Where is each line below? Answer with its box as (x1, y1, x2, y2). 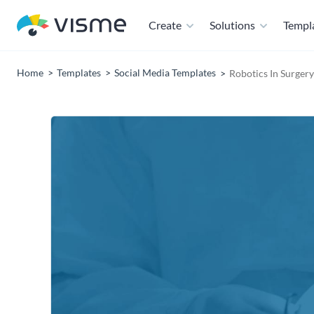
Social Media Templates (114, 67, 216, 78)
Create (149, 18, 182, 32)
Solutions (210, 18, 255, 32)
